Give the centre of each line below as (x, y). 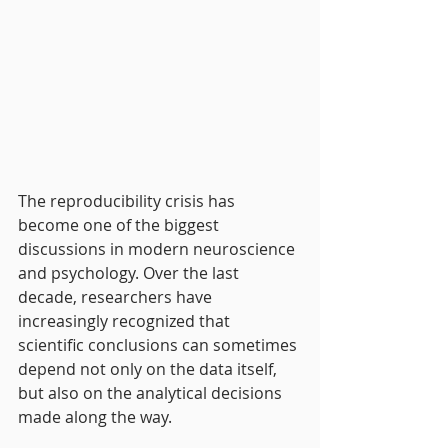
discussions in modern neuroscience (158, 248)
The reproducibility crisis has (128, 200)
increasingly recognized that (126, 320)
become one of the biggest (120, 224)
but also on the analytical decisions (152, 392)
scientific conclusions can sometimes (159, 344)
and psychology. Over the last (130, 272)
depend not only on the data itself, (149, 368)
